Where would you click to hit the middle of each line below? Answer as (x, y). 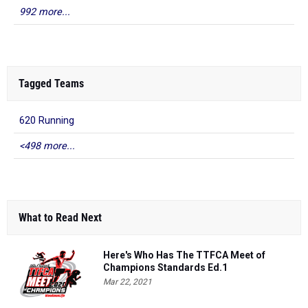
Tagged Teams (51, 84)
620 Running (47, 121)
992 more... (45, 12)
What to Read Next (60, 218)
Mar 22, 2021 (128, 282)
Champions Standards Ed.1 (165, 267)
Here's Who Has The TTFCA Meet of (184, 255)
